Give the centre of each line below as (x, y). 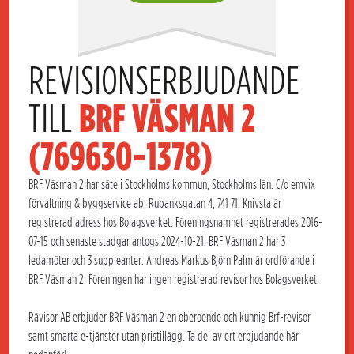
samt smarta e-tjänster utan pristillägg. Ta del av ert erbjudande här (164, 336)
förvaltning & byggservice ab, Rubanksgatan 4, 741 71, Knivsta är (155, 203)
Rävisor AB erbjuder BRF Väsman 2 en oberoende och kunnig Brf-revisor (169, 317)
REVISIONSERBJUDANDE (164, 81)
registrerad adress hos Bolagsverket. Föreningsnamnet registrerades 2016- (175, 222)
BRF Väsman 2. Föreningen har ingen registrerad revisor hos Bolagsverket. (174, 279)
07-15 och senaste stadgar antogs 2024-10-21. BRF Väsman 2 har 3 (157, 241)
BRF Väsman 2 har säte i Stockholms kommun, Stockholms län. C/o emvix (172, 185)
